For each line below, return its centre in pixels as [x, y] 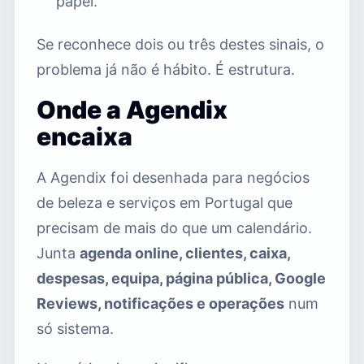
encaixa [84, 136]
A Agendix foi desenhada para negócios [173, 177]
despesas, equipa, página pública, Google [181, 278]
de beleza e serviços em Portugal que [165, 202]
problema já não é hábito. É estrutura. [166, 69]
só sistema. [75, 328]
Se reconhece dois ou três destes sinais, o [180, 44]
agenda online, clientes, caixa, [185, 253]
